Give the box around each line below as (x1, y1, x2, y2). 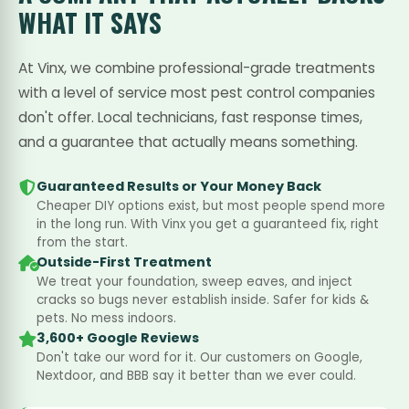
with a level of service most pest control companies (18, 83, 375, 102)
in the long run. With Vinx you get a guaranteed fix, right (37, 215, 379, 233)
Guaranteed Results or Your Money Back (37, 177, 321, 195)
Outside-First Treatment (37, 253, 212, 271)
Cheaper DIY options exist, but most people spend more (37, 197, 385, 215)
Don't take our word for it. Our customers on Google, (37, 349, 362, 366)
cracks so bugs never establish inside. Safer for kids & (37, 291, 369, 309)
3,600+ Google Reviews (37, 329, 199, 347)
